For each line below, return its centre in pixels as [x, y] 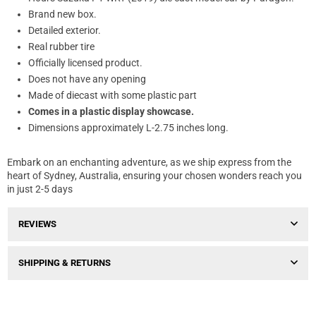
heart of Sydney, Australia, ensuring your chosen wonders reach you [154, 176]
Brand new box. [62, 14]
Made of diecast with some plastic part [113, 96]
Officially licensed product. [85, 63]
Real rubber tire [61, 47]
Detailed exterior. [65, 31]
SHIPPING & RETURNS [65, 263]
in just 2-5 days [40, 189]
